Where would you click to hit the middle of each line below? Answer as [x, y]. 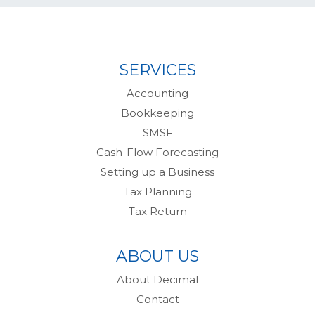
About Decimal [157, 280]
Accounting [157, 94]
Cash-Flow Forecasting [157, 153]
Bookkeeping [157, 113]
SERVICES [157, 70]
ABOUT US [157, 257]
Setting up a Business [157, 172]
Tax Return [157, 212]
